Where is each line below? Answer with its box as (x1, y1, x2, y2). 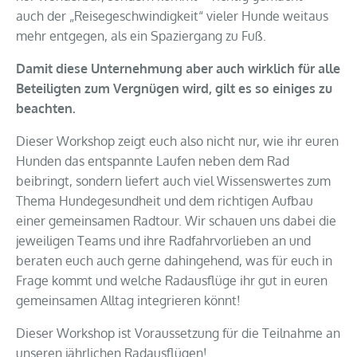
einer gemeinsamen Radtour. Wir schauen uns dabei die (16, 212, 336, 229)
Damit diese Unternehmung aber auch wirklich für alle (16, 60, 340, 76)
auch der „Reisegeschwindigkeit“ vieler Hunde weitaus (16, 7, 328, 24)
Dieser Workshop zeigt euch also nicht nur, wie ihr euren (16, 132, 339, 149)
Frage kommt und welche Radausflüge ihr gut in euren (16, 272, 328, 288)
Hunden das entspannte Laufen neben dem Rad (16, 152, 289, 169)
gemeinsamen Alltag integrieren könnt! (16, 292, 241, 308)
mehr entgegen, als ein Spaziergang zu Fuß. (16, 27, 266, 44)
